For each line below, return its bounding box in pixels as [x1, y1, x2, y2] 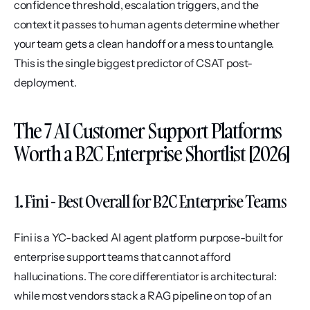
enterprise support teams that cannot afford [14, 250, 231, 264]
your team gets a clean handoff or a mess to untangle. [14, 37, 275, 51]
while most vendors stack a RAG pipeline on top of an [14, 289, 272, 302]
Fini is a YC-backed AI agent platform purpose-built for [14, 230, 283, 244]
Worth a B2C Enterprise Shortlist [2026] [14, 140, 290, 167]
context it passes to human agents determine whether [14, 17, 280, 31]
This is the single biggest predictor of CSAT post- [14, 56, 253, 70]
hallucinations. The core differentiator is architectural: [14, 269, 277, 283]
